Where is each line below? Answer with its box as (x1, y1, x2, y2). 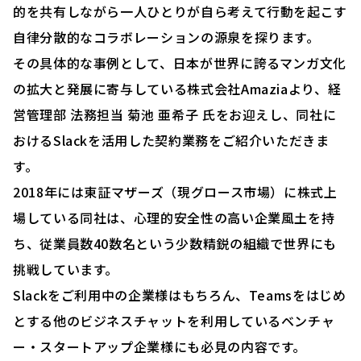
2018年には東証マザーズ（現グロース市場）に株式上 (13, 181, 338, 201)
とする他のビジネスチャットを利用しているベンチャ (13, 310, 335, 330)
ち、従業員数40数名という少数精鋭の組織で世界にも (13, 233, 338, 253)
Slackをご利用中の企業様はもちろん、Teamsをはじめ (13, 284, 346, 305)
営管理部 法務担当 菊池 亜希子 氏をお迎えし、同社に (13, 104, 337, 124)
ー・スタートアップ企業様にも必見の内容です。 (13, 336, 307, 356)
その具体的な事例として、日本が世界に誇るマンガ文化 (13, 52, 347, 73)
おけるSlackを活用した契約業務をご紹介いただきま (13, 130, 330, 150)
